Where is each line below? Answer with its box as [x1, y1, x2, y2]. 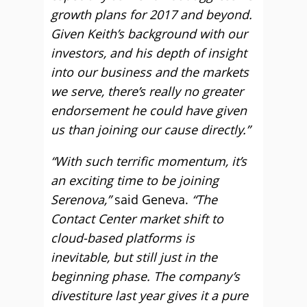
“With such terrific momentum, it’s [51, 153, 247, 169]
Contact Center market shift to [51, 210, 223, 227]
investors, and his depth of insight [51, 45, 247, 61]
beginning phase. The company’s [51, 268, 240, 284]
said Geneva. [111, 191, 192, 208]
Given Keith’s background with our [51, 25, 247, 42]
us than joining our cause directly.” [51, 121, 250, 138]
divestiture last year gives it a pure [51, 287, 248, 304]
